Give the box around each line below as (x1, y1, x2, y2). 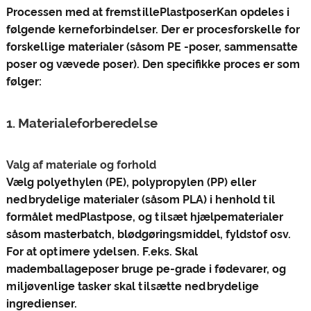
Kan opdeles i (216, 6, 289, 19)
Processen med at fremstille (6, 6, 160, 19)
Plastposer (159, 6, 217, 19)
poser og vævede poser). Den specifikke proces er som (6, 58, 300, 72)
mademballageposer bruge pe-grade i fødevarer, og (6, 262, 286, 276)
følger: (6, 75, 42, 89)
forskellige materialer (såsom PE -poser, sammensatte (6, 40, 298, 54)
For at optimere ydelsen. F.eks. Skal (6, 245, 198, 259)
